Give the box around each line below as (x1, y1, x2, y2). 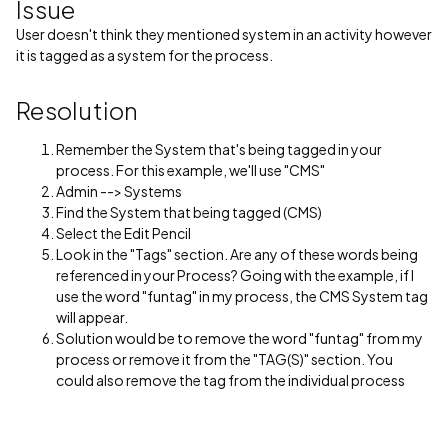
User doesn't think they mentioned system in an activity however (16, 25, 432, 43)
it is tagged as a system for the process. (16, 46, 275, 64)
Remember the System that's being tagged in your (56, 140, 382, 158)
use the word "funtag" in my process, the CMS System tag (56, 287, 428, 305)
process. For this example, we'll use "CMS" (56, 161, 325, 179)
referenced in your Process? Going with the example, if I (56, 266, 414, 284)
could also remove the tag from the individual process (56, 371, 405, 389)
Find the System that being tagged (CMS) (56, 203, 322, 221)
